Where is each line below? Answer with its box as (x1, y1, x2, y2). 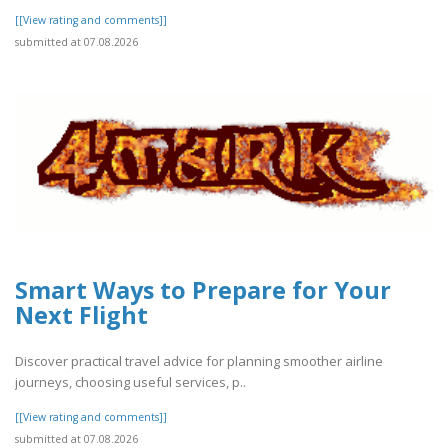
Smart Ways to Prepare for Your (15, 273, 391, 306)
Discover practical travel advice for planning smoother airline (15, 352, 383, 371)
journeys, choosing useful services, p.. (15, 373, 246, 392)
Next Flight (15, 298, 148, 331)
